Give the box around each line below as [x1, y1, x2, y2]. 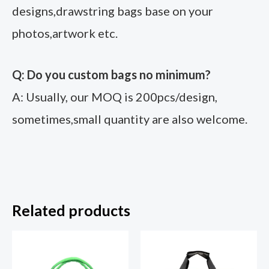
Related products [12, 201, 130, 220]
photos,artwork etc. [12, 25, 118, 40]
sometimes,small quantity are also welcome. [12, 111, 247, 126]
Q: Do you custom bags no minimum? [12, 67, 211, 82]
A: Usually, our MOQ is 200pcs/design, [12, 89, 217, 104]
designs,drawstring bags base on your [12, 3, 213, 18]
